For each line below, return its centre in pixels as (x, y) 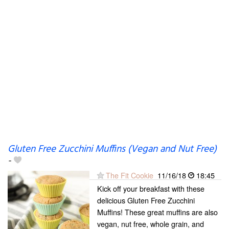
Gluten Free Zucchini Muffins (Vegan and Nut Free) (112, 149)
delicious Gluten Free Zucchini (146, 200)
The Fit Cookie (130, 175)
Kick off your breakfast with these (151, 188)
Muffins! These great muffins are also (157, 212)
